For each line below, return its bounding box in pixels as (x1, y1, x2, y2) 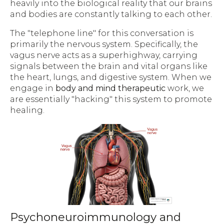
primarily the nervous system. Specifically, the (10, 39, 198, 49)
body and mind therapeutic (55, 83, 165, 93)
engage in (10, 83, 55, 93)
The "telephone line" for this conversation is (10, 28, 193, 38)
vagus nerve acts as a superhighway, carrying (10, 50, 197, 60)
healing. (10, 105, 44, 115)
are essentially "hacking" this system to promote (10, 94, 212, 104)
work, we (165, 83, 204, 93)
